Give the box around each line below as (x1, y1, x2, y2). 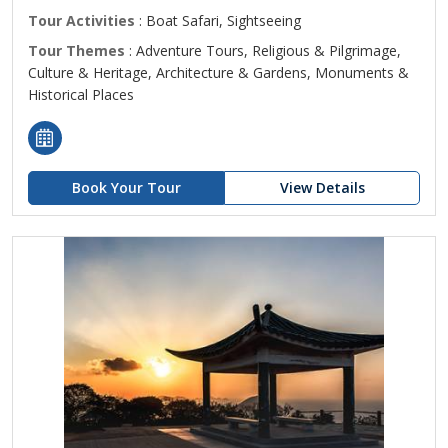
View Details (279, 178, 365, 197)
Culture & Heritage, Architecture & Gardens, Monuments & (28, 63, 409, 82)
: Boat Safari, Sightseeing (135, 11, 301, 30)
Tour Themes (28, 41, 125, 60)
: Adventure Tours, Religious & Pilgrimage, (125, 41, 401, 60)
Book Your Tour (71, 178, 181, 197)
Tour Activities (28, 11, 135, 30)
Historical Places (28, 85, 134, 104)
